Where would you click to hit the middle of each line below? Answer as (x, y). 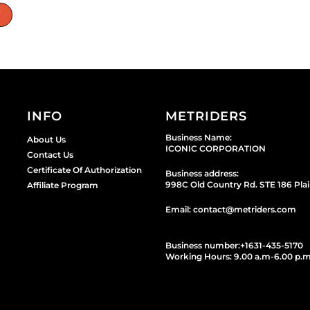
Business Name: (199, 138)
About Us (46, 140)
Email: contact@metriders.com (231, 210)
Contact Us (50, 155)
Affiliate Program (62, 185)
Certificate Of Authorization (84, 170)
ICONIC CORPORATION (216, 149)
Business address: (202, 174)
